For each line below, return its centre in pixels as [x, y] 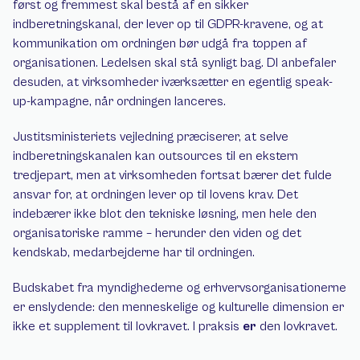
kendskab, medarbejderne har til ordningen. [134, 252]
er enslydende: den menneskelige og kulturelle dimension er [178, 307]
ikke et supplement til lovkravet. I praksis [128, 326]
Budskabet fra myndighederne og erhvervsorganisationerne [180, 288]
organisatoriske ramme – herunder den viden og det [157, 233]
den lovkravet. [297, 326]
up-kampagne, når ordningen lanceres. [119, 101]
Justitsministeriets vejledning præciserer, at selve [151, 137]
